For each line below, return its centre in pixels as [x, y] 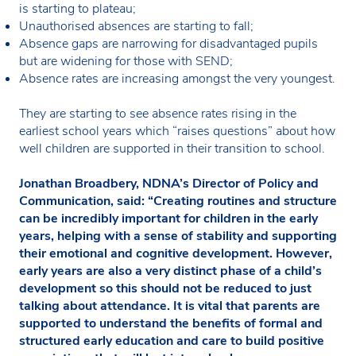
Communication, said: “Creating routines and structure [178, 201]
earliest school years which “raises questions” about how [177, 131]
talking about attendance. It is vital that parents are [170, 306]
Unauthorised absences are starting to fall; [136, 26]
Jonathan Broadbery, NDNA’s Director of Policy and [169, 183]
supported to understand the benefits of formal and [171, 323]
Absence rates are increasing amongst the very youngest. [177, 78]
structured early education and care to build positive [172, 341]
